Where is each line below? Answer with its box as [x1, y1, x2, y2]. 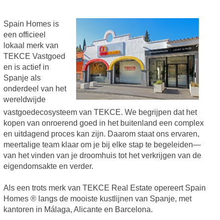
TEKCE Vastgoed [3, 52, 65, 60]
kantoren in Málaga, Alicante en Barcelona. [3, 205, 153, 214]
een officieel [3, 30, 46, 39]
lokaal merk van [3, 41, 58, 50]
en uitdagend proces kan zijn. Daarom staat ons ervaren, [3, 130, 199, 138]
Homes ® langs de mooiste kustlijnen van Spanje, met [3, 194, 192, 203]
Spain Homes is [3, 19, 59, 28]
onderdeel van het [3, 84, 66, 93]
